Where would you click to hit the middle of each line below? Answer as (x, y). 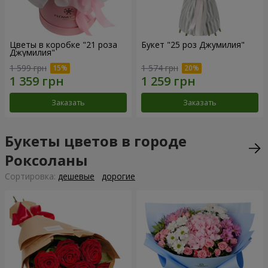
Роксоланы (46, 160)
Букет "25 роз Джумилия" (193, 44)
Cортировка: (31, 176)
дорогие (118, 176)
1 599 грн (28, 68)
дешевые (76, 176)
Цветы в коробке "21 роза (63, 44)
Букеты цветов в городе (96, 141)
